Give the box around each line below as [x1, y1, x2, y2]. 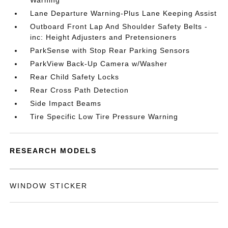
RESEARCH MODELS [10, 147, 97, 155]
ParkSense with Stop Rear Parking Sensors [30, 46, 190, 54]
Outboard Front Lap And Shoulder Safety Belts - [30, 22, 208, 31]
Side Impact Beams [30, 99, 102, 107]
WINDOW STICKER [10, 182, 88, 190]
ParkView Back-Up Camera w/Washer [30, 60, 168, 68]
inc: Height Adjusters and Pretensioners [30, 33, 177, 41]
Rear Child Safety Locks [30, 73, 120, 81]
